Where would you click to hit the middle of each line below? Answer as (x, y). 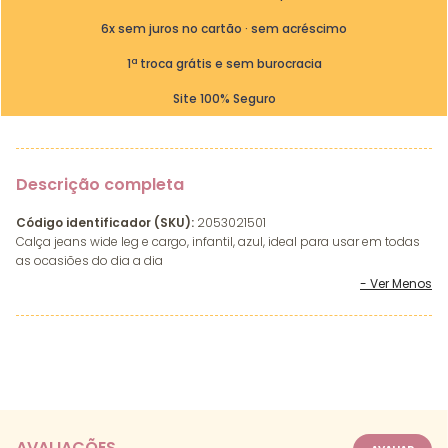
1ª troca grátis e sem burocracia (224, 63)
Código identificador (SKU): (105, 222)
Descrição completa (100, 184)
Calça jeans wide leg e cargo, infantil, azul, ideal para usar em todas (218, 241)
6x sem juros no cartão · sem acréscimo (224, 28)
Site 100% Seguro (224, 98)
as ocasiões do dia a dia (89, 260)
